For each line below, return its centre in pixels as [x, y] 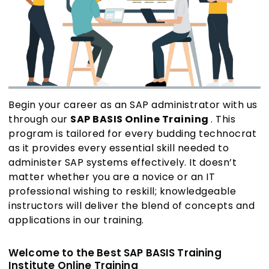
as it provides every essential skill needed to [119, 148]
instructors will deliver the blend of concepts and [131, 206]
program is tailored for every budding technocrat [132, 134]
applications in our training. [76, 220]
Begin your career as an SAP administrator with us [133, 105]
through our [39, 119]
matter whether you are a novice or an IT [112, 177]
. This [223, 119]
